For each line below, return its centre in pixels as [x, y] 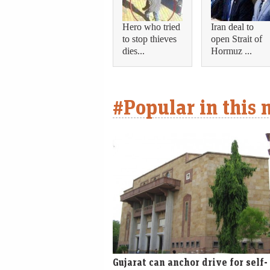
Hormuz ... [231, 51]
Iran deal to [232, 27]
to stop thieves [149, 39]
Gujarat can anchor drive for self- [190, 262]
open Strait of [237, 39]
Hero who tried [151, 27]
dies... [133, 51]
